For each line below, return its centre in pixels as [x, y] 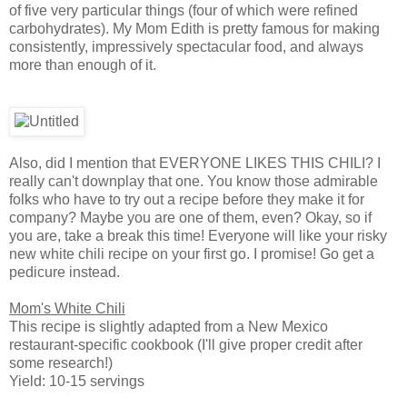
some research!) [61, 362]
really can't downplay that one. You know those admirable [194, 181]
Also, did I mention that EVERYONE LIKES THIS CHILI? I [195, 163]
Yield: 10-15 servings [77, 381]
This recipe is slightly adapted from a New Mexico [169, 326]
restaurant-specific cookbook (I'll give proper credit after [186, 344]
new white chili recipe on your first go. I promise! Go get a [192, 253]
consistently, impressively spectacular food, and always [186, 46]
